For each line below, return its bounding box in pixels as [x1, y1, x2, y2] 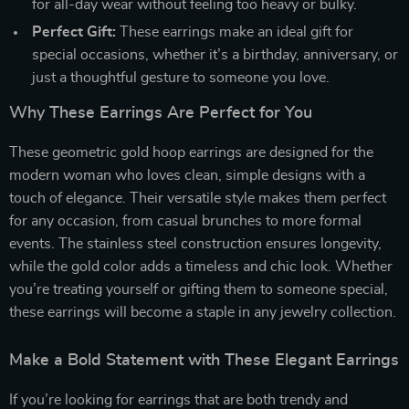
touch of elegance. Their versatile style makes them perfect [9, 190, 386, 205]
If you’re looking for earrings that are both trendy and [9, 392, 348, 407]
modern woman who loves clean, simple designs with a [9, 167, 365, 183]
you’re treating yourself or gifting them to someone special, [9, 281, 388, 297]
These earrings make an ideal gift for [116, 24, 353, 39]
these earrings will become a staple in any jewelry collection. [9, 304, 396, 320]
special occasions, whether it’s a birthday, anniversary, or [32, 47, 398, 62]
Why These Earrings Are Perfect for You [9, 104, 312, 121]
